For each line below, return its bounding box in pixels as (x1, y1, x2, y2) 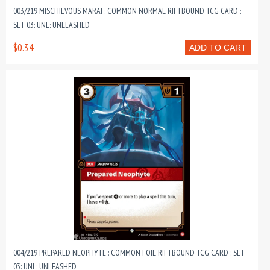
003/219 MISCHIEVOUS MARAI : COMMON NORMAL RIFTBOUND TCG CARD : (13, 5, 241, 16)
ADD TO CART (189, 43, 246, 52)
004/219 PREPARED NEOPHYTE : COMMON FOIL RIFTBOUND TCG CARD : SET (13, 247, 245, 258)
